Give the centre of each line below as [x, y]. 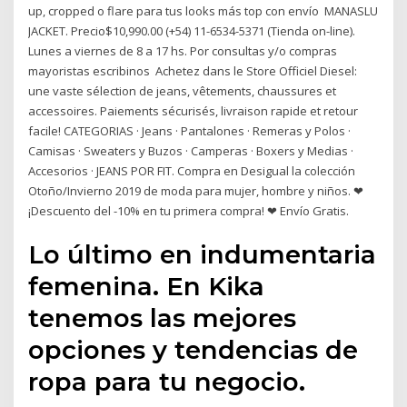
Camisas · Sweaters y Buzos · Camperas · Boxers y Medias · [191, 150]
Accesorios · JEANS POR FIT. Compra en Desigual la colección [192, 170]
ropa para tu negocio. [167, 382]
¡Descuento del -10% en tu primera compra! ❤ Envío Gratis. [189, 210]
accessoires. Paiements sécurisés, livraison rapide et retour [194, 110]
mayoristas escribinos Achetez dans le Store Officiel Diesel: [193, 70]
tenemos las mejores [163, 318]
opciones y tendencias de [194, 350]
